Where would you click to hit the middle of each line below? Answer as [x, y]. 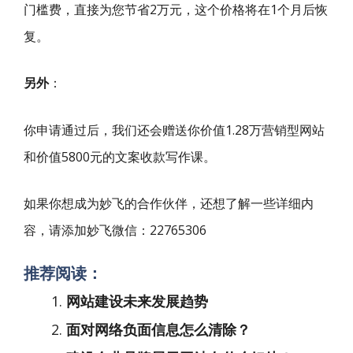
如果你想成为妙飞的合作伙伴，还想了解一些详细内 [169, 203]
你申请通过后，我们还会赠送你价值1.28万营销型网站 [174, 130]
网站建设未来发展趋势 [137, 301]
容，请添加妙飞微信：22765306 [115, 230]
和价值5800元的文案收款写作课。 [120, 156]
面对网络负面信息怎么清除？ [158, 329]
